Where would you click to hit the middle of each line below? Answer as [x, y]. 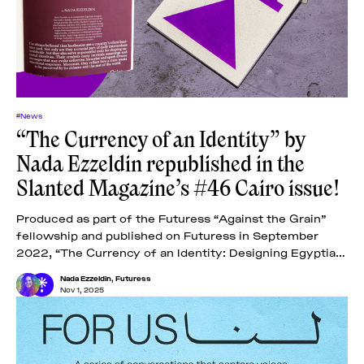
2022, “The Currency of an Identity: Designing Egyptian [180, 251]
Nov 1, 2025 [82, 289]
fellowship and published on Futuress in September [167, 234]
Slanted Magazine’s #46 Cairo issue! [178, 188]
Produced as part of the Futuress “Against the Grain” [171, 217]
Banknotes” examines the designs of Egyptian [151, 268]
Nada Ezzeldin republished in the [160, 164]
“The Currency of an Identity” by [161, 139]
